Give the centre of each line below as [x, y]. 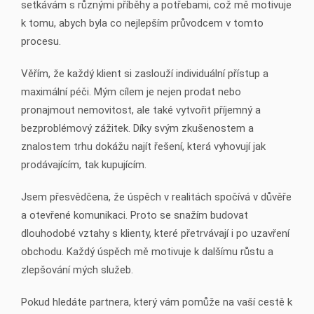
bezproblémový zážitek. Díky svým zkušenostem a [137, 129]
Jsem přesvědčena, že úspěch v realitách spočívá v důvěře [156, 197]
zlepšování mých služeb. [77, 270]
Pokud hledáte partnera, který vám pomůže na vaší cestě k [157, 302]
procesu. [41, 42]
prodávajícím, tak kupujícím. [84, 165]
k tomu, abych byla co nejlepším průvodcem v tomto [142, 23]
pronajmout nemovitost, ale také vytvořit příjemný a [141, 110]
